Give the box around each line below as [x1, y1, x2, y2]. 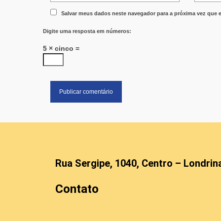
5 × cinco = [43, 44, 79, 52]
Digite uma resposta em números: [43, 28, 131, 34]
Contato [55, 182, 99, 196]
